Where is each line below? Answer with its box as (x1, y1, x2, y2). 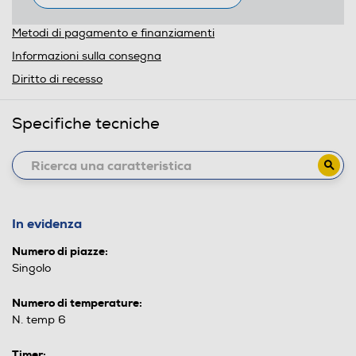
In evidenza (12, 215, 82, 232)
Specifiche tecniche (12, 114, 160, 133)
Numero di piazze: (12, 244, 108, 258)
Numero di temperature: (12, 296, 142, 310)
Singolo (12, 261, 51, 275)
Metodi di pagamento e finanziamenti (12, 26, 215, 40)
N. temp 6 (12, 313, 66, 327)
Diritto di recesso (12, 72, 103, 86)
